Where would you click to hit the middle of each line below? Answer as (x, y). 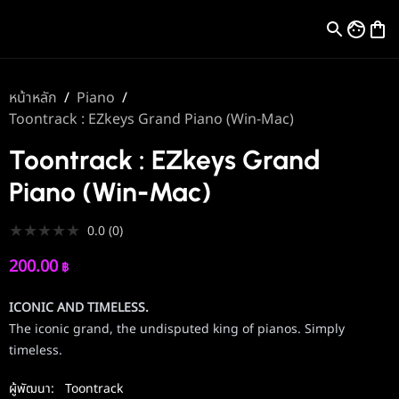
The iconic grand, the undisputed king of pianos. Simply (176, 330)
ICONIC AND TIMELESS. (78, 308)
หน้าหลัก (33, 98)
